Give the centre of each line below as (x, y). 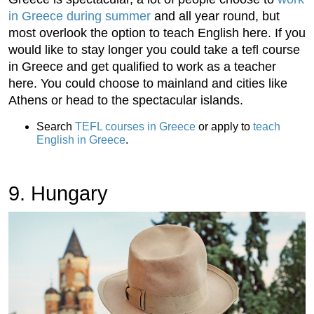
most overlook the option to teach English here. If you (157, 33)
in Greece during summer (80, 16)
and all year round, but (215, 16)
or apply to (224, 126)
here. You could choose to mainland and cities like (148, 83)
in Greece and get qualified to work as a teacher (142, 66)
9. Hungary (61, 193)
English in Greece (81, 139)
